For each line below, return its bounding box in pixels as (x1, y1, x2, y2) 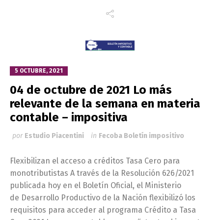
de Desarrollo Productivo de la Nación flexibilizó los (10, 192, 195, 202)
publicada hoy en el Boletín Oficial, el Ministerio (10, 180, 181, 190)
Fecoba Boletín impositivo (99, 131, 184, 140)
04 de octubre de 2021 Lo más (10, 82, 172, 97)
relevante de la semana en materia (10, 96, 200, 110)
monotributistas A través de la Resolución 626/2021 (10, 168, 194, 178)
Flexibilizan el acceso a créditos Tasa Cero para (10, 156, 180, 165)
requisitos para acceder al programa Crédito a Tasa (10, 205, 196, 215)
